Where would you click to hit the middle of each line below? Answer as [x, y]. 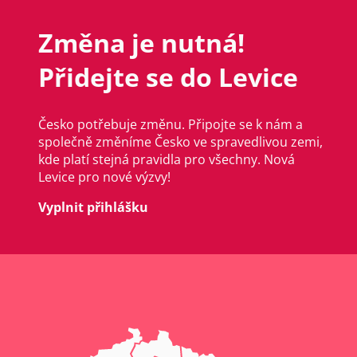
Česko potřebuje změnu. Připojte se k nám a [171, 124]
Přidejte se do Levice [168, 77]
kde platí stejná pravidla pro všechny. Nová [167, 159]
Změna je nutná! [141, 43]
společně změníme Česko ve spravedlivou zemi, [180, 141]
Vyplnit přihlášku [93, 207]
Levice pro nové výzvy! [104, 177]
